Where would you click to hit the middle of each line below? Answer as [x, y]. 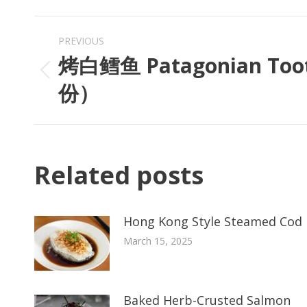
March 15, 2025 [158, 241]
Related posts [119, 175]
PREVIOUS [81, 40]
